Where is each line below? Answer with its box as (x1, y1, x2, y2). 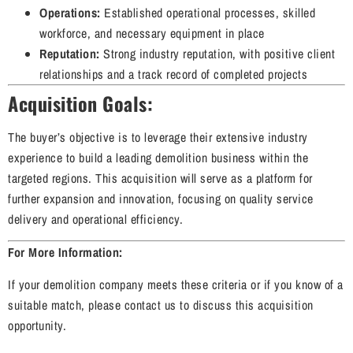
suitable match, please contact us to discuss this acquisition (8, 295, 314, 314)
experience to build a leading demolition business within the (8, 148, 308, 166)
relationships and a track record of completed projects (39, 65, 307, 83)
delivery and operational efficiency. (8, 210, 183, 228)
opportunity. (8, 316, 66, 334)
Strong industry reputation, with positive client (99, 44, 335, 62)
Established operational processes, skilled (100, 3, 315, 21)
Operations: (39, 3, 101, 21)
